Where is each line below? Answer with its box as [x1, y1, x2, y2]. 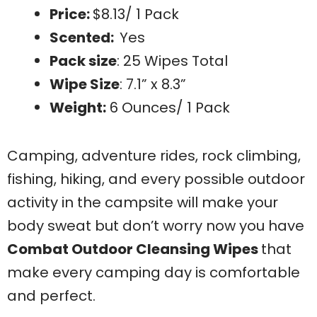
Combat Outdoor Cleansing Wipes [7, 238, 261, 259]
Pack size [50, 50, 117, 71]
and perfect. [7, 285, 99, 306]
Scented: [50, 27, 120, 47]
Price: [50, 4, 93, 24]
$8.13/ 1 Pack [93, 4, 179, 24]
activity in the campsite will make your [7, 192, 278, 212]
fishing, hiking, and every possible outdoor [7, 168, 305, 189]
